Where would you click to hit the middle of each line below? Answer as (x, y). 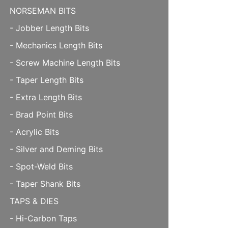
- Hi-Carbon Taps (43, 218)
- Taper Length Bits (47, 80)
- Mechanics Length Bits (56, 45)
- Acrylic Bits (34, 132)
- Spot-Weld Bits (41, 166)
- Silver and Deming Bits (56, 149)
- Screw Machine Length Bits (65, 63)
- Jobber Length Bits (49, 28)
